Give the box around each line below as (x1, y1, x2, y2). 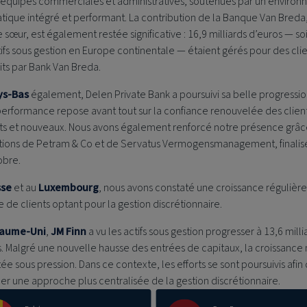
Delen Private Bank (85, 87, 170, 103)
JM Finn (50, 224, 86, 240)
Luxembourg (38, 180, 99, 196)
